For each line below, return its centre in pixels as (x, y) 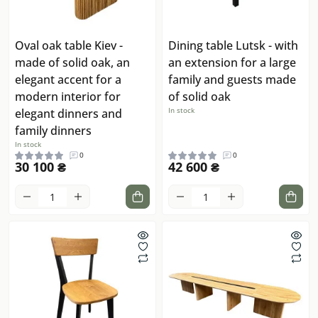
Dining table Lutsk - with (233, 46)
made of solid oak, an (72, 63)
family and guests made (232, 80)
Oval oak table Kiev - (69, 46)
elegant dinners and (68, 114)
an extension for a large (232, 63)
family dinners (53, 131)
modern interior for (68, 97)
